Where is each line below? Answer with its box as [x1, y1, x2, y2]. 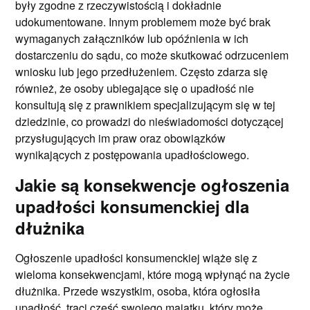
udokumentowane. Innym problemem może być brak [15, 13, 271, 30]
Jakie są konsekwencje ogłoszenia [15, 172, 290, 197]
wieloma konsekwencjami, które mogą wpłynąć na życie [15, 266, 291, 282]
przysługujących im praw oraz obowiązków [15, 129, 226, 146]
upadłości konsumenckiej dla [15, 194, 250, 218]
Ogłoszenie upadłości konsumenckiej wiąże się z [15, 249, 258, 266]
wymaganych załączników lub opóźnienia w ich [15, 30, 249, 46]
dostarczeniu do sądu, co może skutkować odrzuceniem [15, 46, 289, 63]
